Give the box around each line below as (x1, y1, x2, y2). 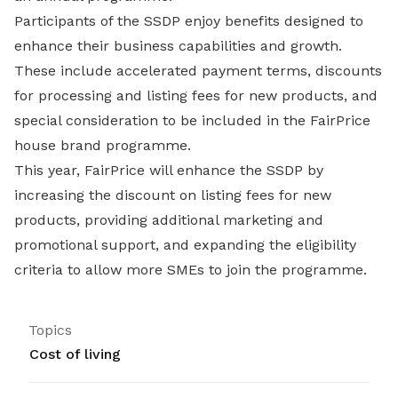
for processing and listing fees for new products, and (14, 87, 378, 104)
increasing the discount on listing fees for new (14, 187, 331, 203)
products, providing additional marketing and (14, 211, 323, 228)
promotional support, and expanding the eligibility (14, 236, 356, 253)
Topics (28, 322, 72, 338)
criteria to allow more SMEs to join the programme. (14, 261, 367, 278)
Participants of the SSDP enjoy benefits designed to (14, 12, 363, 29)
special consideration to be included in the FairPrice (14, 112, 370, 129)
